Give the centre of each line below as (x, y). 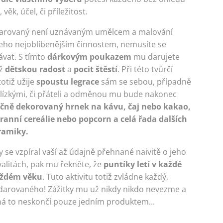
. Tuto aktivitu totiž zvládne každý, (106, 177)
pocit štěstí (96, 69)
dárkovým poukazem (90, 57)
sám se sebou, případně (145, 82)
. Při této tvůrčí (145, 69)
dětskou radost (35, 69)
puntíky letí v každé (143, 164)
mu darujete (156, 57)
